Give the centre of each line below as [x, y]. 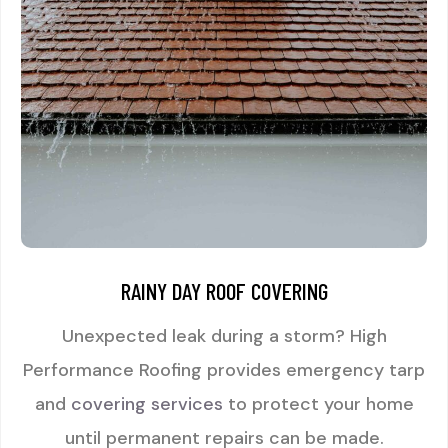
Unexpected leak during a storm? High [224, 335]
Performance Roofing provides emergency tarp [224, 369]
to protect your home [318, 403]
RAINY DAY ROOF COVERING [224, 290]
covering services [146, 403]
